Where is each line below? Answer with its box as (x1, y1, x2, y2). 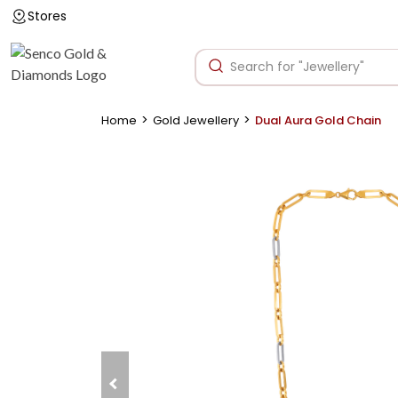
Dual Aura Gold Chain (255, 112, 381, 130)
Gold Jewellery (153, 112, 239, 130)
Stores (28, 6, 67, 25)
